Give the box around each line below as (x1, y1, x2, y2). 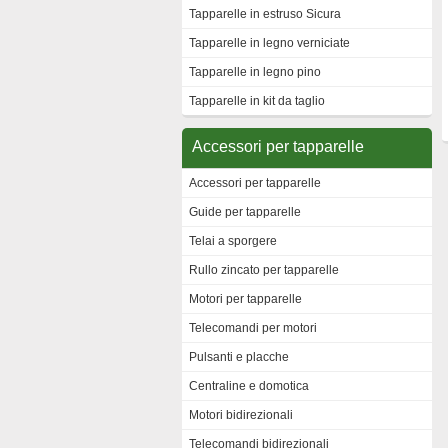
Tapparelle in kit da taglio (189, 94, 325, 108)
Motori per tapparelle (189, 292, 302, 306)
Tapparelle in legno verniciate (189, 36, 350, 50)
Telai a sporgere (189, 234, 277, 248)
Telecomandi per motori (189, 321, 317, 335)
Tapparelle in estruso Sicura (189, 7, 341, 21)
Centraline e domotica (189, 379, 309, 393)
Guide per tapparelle (189, 205, 301, 219)
